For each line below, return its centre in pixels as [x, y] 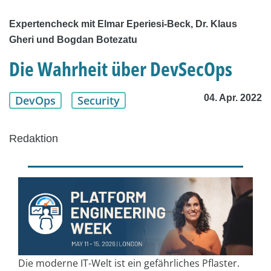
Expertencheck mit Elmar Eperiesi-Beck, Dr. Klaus [123, 24]
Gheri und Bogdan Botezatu [73, 40]
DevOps [35, 101]
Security [99, 101]
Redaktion [34, 139]
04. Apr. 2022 [233, 98]
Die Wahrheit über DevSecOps [121, 69]
